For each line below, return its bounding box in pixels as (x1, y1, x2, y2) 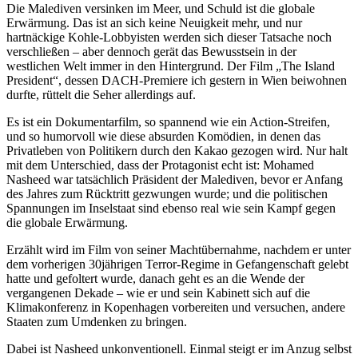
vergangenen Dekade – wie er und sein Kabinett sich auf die (6, 285, 310, 300)
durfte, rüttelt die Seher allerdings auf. (6, 87, 196, 101)
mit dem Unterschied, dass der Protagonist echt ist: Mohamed (6, 157, 314, 172)
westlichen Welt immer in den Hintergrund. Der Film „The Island (6, 58, 335, 73)
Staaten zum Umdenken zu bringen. (6, 314, 187, 328)
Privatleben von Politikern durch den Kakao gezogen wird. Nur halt (6, 143, 348, 157)
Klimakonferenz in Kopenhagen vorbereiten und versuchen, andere (6, 300, 345, 314)
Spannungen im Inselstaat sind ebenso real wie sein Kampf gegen (6, 201, 336, 215)
